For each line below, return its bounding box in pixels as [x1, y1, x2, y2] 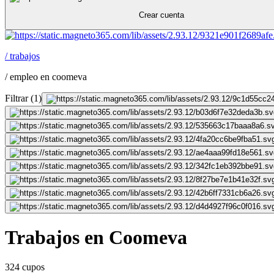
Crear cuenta [138, 10, 184, 20]
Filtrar [5, 92, 28, 103]
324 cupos [5, 262, 45, 273]
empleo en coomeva [10, 71, 87, 82]
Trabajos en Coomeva [5, 226, 187, 248]
